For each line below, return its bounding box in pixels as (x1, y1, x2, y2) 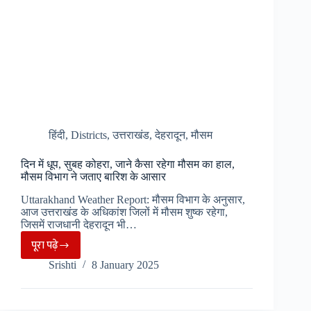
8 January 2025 (92, 259, 159, 271)
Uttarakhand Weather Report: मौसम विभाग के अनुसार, (21, 194, 245, 206)
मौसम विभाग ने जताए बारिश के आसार (21, 171, 166, 183)
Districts (71, 129, 107, 142)
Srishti (49, 259, 76, 271)
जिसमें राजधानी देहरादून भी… (21, 219, 137, 231)
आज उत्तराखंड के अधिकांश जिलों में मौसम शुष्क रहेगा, (21, 206, 228, 219)
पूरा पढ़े (31, 236, 58, 254)
